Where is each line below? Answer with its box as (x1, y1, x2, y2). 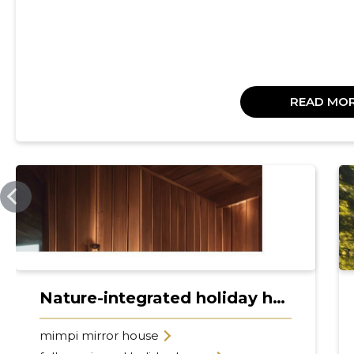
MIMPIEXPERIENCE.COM (39, 169, 140, 180)
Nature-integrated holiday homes (272, 288, 285, 307)
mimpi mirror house (39, 327, 159, 343)
